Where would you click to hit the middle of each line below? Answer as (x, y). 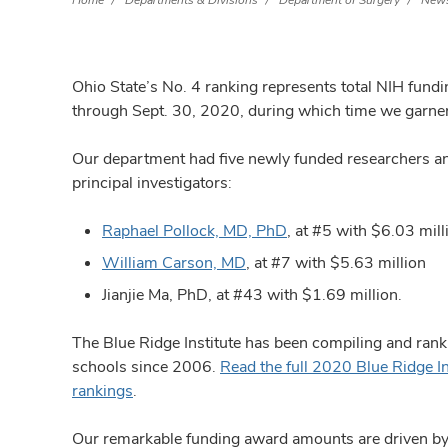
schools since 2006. (146, 366)
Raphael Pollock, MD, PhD (194, 230)
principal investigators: (152, 182)
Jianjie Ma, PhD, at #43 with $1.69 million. (252, 294)
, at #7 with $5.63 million (336, 262)
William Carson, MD (174, 262)
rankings (102, 390)
